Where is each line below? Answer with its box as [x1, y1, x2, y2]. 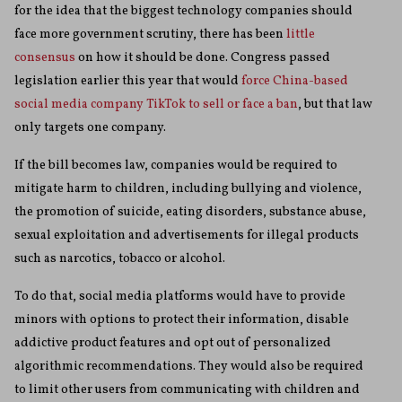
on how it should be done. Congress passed [75, 49, 330, 67]
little [286, 26, 315, 44]
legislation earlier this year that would [14, 73, 241, 91]
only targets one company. [14, 119, 166, 137]
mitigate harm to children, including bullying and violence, [14, 180, 362, 198]
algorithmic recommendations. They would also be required [14, 358, 363, 376]
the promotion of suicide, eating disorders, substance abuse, [14, 204, 366, 222]
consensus [14, 49, 75, 67]
